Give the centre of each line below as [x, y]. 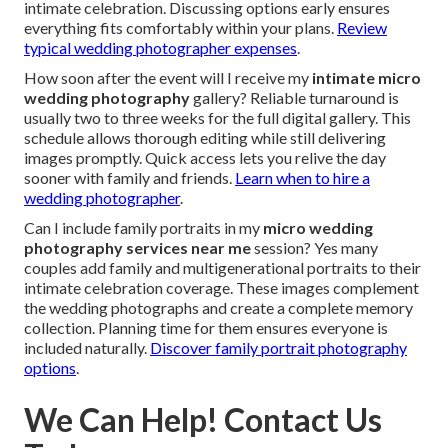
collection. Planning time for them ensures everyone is [206, 328]
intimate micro [366, 78]
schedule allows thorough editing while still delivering [205, 138]
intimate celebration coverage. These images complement [221, 288]
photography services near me [137, 248]
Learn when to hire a [302, 178]
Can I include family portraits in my [143, 228]
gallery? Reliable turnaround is [294, 98]
